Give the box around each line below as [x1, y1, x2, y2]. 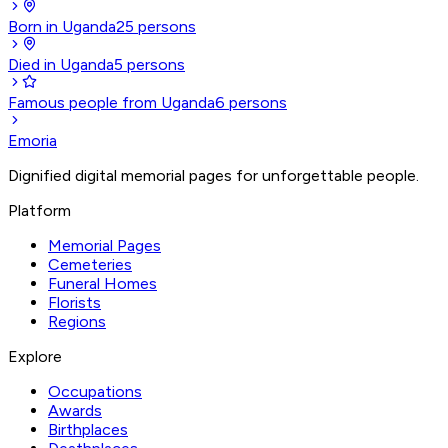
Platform [8, 201, 71, 221]
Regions [48, 312, 106, 332]
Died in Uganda [8, 55, 114, 75]
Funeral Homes [48, 274, 157, 294]
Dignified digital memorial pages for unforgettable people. [8, 166, 419, 186]
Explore [8, 347, 62, 367]
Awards [48, 401, 102, 421]
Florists [48, 293, 101, 313]
